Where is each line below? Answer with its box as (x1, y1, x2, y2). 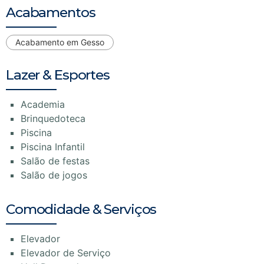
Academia (21, 98, 65, 110)
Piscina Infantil (21, 140, 85, 153)
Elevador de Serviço (21, 246, 111, 259)
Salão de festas (21, 154, 90, 167)
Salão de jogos (21, 169, 87, 181)
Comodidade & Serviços (6, 200, 157, 217)
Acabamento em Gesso (15, 37, 104, 47)
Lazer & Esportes (6, 66, 110, 83)
